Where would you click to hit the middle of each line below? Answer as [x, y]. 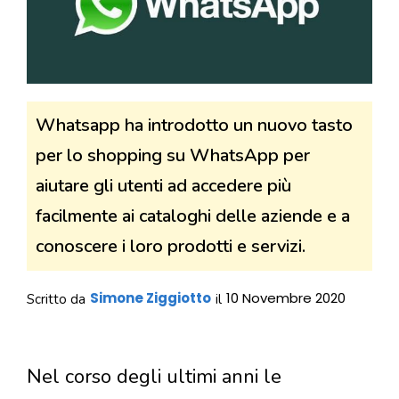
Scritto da [56, 300]
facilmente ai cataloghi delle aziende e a [193, 216]
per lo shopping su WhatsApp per [173, 156]
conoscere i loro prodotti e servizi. [171, 247]
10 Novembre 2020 [286, 298]
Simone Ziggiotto [151, 298]
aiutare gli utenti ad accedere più [163, 186]
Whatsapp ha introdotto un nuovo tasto [194, 126]
